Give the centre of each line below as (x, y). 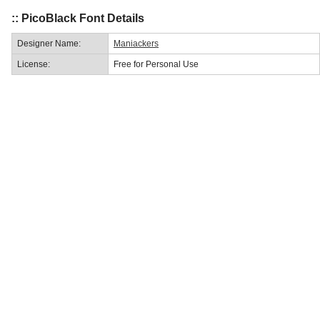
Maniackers (136, 43)
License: (34, 64)
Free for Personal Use (156, 64)
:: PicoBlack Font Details (78, 18)
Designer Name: (49, 43)
